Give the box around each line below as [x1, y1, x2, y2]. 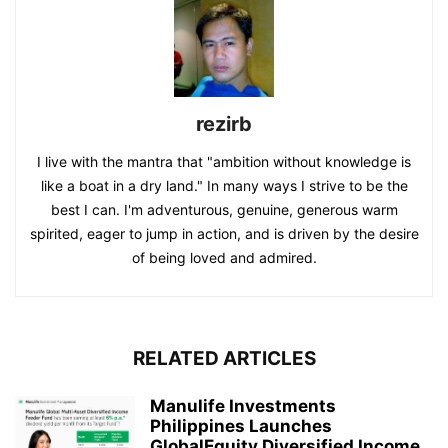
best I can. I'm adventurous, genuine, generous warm [50, 200, 398, 218]
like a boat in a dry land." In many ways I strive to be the [40, 176, 408, 194]
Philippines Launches [150, 415, 332, 436]
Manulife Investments [150, 395, 336, 416]
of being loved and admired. [131, 248, 317, 266]
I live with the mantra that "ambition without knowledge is [37, 152, 411, 170]
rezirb [196, 111, 252, 136]
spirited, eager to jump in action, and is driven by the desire [29, 224, 419, 242]
